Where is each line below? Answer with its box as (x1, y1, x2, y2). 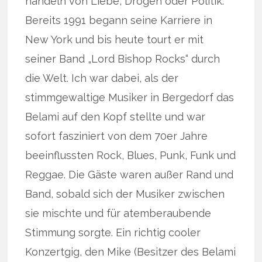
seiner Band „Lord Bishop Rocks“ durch (25, 53, 220, 65)
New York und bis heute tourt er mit (25, 33, 204, 46)
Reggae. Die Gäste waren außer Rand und (25, 168, 234, 181)
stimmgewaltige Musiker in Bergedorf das (25, 91, 235, 104)
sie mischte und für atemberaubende (25, 207, 212, 220)
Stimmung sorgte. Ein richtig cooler (25, 226, 201, 239)
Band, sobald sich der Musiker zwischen (25, 188, 225, 201)
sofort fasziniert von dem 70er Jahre (25, 130, 208, 143)
